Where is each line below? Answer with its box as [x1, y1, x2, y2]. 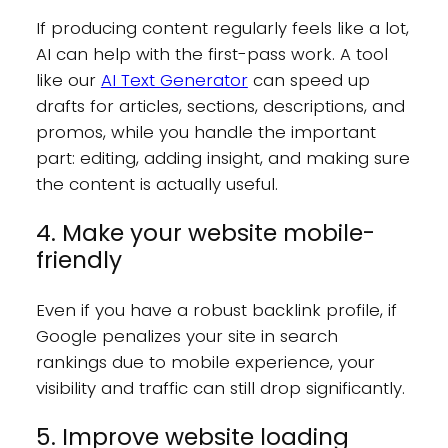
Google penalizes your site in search [35, 324, 338, 349]
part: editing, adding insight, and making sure [35, 145, 410, 170]
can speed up [247, 67, 370, 92]
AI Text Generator [100, 67, 248, 92]
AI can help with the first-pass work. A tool [35, 41, 388, 66]
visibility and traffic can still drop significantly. [35, 376, 410, 401]
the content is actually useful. [35, 171, 278, 196]
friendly [35, 243, 122, 276]
